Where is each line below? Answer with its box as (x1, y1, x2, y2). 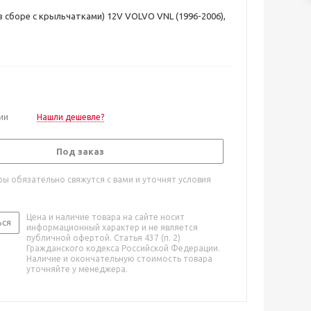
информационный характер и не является (26, 223, 198, 232)
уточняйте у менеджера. (26, 264, 128, 274)
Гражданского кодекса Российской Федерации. (26, 244, 220, 253)
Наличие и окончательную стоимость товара (26, 254, 212, 263)
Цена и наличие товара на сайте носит (26, 212, 185, 221)
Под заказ (56, 146, 104, 156)
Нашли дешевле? (37, 112, 104, 121)
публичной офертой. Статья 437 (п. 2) (26, 233, 180, 242)
